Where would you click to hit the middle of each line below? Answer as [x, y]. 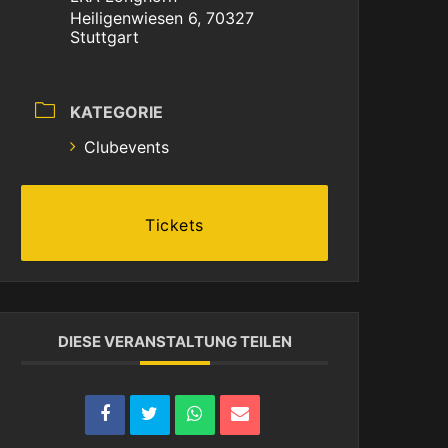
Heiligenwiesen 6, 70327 [162, 18]
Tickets [174, 225]
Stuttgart [105, 37]
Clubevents [127, 147]
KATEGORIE [117, 112]
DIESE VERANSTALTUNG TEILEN [174, 341]
